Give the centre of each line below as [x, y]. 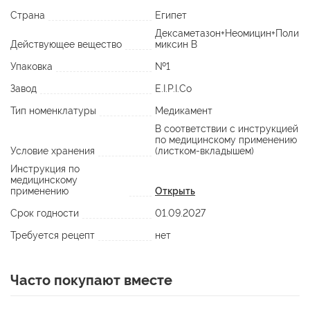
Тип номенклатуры [53, 111]
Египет [171, 16]
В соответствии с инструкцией [227, 129]
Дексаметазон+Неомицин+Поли [227, 34]
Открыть [175, 191]
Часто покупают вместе [91, 281]
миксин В [176, 45]
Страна [28, 16]
